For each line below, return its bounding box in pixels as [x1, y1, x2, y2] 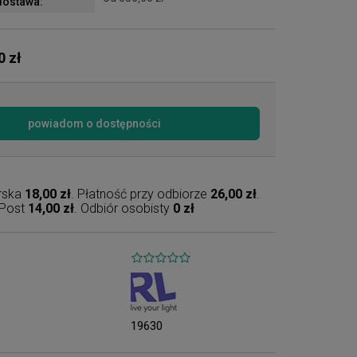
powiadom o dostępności [28, 117, 162, 130]
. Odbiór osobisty [74, 201, 174, 216]
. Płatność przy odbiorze [71, 186, 211, 202]
